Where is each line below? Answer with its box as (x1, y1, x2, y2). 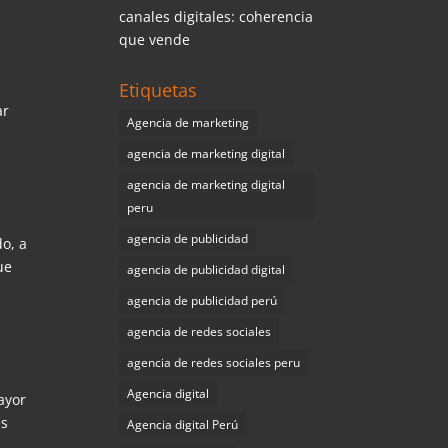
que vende (119, 30, 191, 49)
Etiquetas (119, 78, 198, 102)
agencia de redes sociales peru (127, 354, 301, 371)
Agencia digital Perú (127, 416, 239, 433)
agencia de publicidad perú (127, 292, 278, 309)
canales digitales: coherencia (119, 7, 314, 26)
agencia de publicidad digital (127, 261, 286, 278)
